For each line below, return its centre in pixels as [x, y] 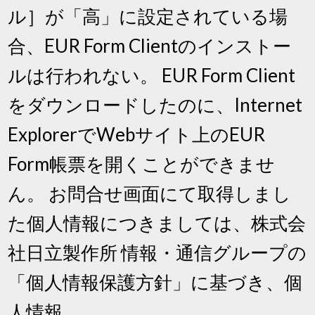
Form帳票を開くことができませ [142, 163]
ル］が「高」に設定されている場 [148, 16]
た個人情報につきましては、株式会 [157, 223]
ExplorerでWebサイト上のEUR [137, 134]
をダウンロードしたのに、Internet [155, 104]
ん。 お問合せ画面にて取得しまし [150, 193]
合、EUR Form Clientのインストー [150, 45]
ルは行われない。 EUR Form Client [152, 75]
